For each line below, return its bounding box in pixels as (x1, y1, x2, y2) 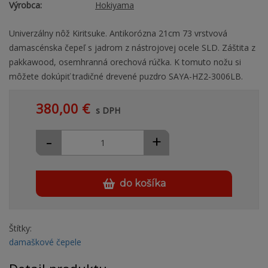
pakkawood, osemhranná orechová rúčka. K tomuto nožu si (9, 56, 241, 68)
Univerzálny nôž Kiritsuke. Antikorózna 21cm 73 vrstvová (9, 28, 227, 39)
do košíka (119, 178, 166, 190)
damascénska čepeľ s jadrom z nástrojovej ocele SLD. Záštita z (9, 42, 255, 54)
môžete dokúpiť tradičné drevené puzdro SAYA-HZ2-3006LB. (9, 71, 243, 83)
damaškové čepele (9, 236, 81, 248)
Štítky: (9, 223, 32, 234)
